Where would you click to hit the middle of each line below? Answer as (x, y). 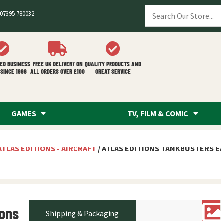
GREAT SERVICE (113, 71)
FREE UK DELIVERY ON (57, 64)
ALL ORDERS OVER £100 (57, 71)
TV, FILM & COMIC (158, 113)
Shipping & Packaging (82, 213)
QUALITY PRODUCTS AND (113, 64)
